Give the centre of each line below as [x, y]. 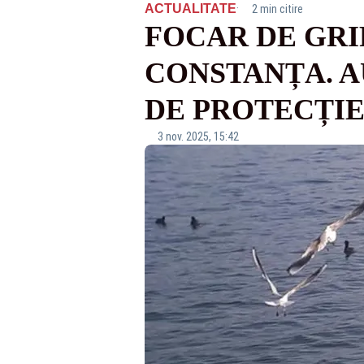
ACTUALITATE [190, 9]
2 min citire [277, 9]
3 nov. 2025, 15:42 [198, 136]
